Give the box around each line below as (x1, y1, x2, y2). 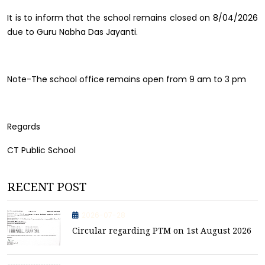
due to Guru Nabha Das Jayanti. (7, 26, 138, 38)
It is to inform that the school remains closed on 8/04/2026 (7, 12, 258, 24)
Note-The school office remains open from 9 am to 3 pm (7, 73, 248, 85)
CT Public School (7, 144, 76, 156)
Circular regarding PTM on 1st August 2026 (72, 225, 251, 236)
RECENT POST (7, 179, 86, 195)
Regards (7, 121, 43, 132)
